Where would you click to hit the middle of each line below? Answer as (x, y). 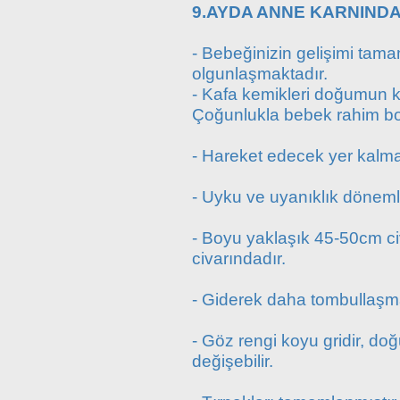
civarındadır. (239, 258)
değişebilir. (233, 361)
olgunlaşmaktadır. (260, 73)
